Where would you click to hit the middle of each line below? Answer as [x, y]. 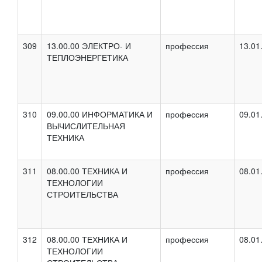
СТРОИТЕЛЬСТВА [82, 194]
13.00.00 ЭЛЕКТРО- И [89, 45]
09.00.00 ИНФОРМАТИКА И [100, 114]
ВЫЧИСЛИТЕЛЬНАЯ [86, 125]
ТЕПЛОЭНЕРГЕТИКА [87, 57]
